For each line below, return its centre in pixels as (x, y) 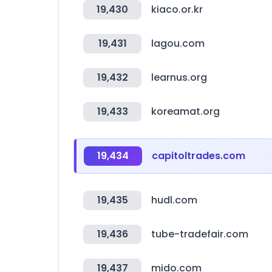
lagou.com (178, 43)
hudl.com (174, 200)
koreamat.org (185, 111)
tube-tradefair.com (200, 234)
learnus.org (179, 77)
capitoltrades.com (199, 156)
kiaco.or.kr (177, 9)
